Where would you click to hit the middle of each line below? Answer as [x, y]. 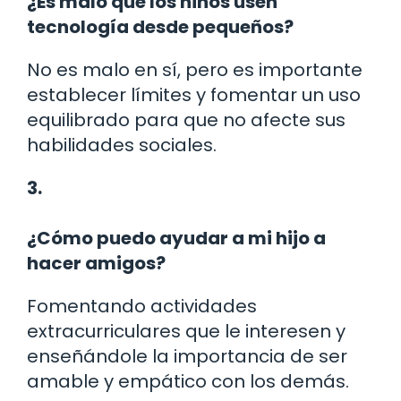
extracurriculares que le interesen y [186, 331]
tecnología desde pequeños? [160, 26]
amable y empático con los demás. [188, 381]
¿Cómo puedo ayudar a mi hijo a [176, 238]
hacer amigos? [96, 263]
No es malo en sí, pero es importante [195, 69]
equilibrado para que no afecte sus [186, 119]
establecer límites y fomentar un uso [194, 94]
